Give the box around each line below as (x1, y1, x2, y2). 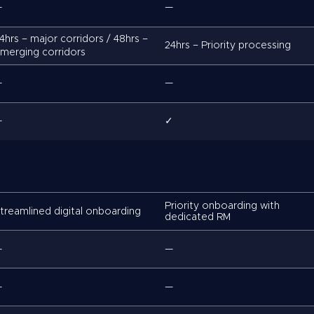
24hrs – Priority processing (165, 41, 291, 50)
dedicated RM (165, 212, 231, 222)
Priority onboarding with (165, 200, 280, 211)
